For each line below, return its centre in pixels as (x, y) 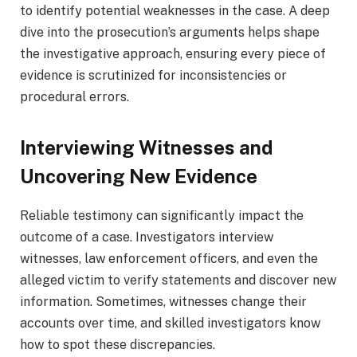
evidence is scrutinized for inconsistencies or (153, 75)
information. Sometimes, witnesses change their (163, 302)
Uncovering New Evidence (139, 177)
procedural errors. (75, 96)
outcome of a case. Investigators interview (147, 237)
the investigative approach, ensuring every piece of (173, 53)
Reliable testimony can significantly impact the (162, 216)
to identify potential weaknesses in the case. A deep (175, 10)
